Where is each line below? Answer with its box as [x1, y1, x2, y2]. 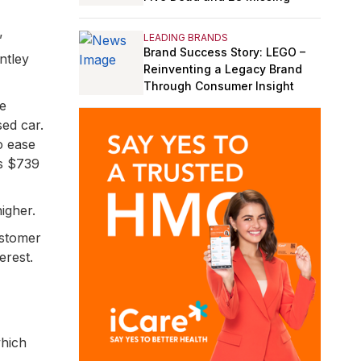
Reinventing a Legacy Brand [143, 61, 302, 76]
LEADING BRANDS [143, 31, 228, 44]
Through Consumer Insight [143, 78, 294, 93]
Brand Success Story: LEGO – [143, 44, 305, 59]
